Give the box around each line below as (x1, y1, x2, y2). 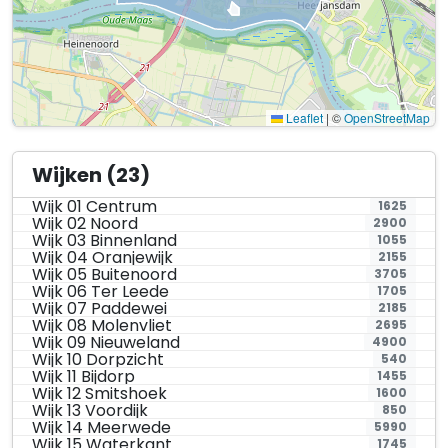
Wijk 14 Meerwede (32, 415, 172, 439)
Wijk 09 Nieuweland (32, 330, 181, 354)
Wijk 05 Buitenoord (32, 262, 178, 286)
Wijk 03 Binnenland (32, 228, 178, 252)
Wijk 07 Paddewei (32, 296, 168, 320)
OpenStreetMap (344, 109, 430, 126)
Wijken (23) (32, 160, 151, 189)
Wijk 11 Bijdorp (32, 364, 136, 388)
